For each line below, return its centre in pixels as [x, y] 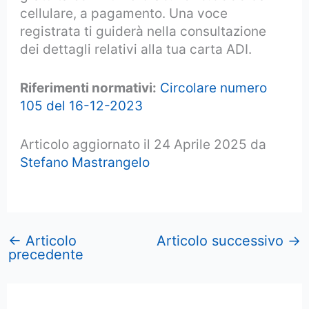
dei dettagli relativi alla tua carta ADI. [136, 49]
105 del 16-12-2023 [82, 106]
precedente [46, 254]
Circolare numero [214, 88]
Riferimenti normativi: [89, 88]
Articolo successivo [222, 240]
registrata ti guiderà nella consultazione [143, 31]
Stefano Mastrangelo [85, 163]
